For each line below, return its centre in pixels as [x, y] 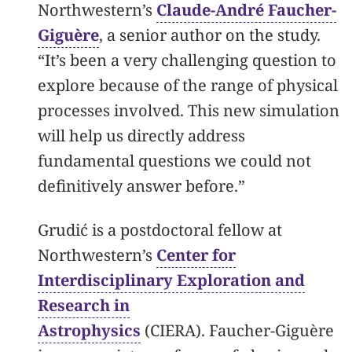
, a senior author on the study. [210, 35]
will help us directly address [141, 136]
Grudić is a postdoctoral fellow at [160, 230]
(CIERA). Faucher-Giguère [237, 330]
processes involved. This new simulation [189, 110]
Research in [84, 305]
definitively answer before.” [141, 186]
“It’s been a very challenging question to [187, 60]
